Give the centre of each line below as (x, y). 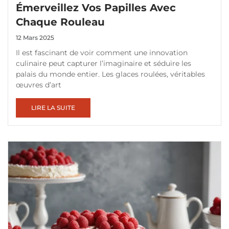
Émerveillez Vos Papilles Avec (96, 8)
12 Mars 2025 (35, 38)
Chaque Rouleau (61, 22)
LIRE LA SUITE (53, 108)
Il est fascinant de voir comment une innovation (102, 53)
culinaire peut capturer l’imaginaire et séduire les (104, 64)
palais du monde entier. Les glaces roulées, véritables (110, 74)
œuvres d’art (39, 85)
